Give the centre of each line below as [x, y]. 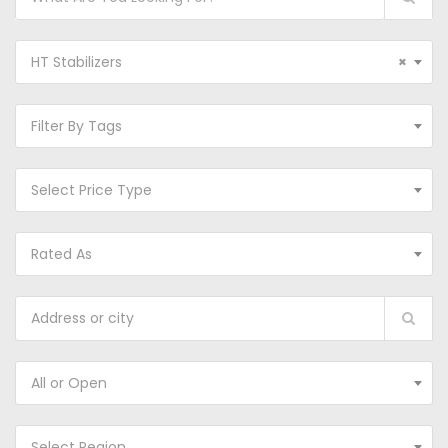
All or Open [69, 383]
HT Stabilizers [76, 62]
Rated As [61, 254]
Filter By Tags [76, 126]
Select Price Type [91, 190]
